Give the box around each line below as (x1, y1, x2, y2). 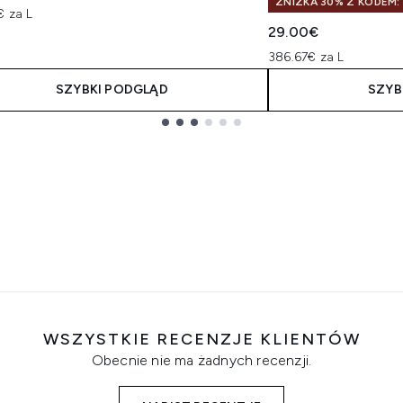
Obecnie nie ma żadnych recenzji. (91, 352, 312, 369)
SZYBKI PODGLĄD (56, 82, 168, 97)
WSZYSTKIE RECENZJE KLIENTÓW (42, 329, 361, 349)
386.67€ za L (268, 49, 345, 65)
